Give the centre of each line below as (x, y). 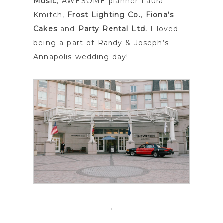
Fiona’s (160, 15)
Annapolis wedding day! (81, 57)
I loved (163, 29)
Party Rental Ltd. (112, 29)
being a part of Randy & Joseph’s (101, 43)
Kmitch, (51, 15)
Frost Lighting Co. (104, 15)
